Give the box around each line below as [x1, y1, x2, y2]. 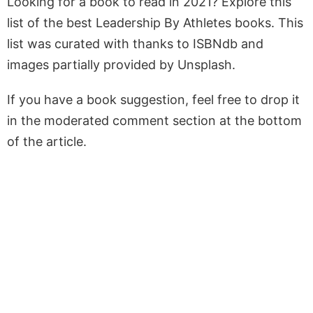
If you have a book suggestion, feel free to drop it [7, 92, 300, 107]
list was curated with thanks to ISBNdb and [7, 36, 263, 51]
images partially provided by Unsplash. [7, 57, 235, 72]
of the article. [7, 133, 87, 149]
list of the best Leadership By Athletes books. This [7, 15, 303, 30]
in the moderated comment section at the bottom [7, 112, 302, 128]
